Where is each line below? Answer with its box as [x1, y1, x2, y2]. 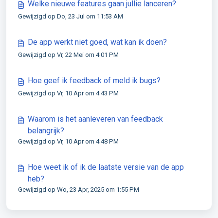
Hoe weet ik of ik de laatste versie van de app [28, 163, 184, 172]
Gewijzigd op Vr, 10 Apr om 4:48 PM [18, 138, 119, 145]
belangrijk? [28, 126, 64, 135]
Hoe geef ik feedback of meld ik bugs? [28, 76, 161, 85]
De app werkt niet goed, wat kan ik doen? [28, 37, 167, 47]
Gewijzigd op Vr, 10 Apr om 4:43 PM [18, 90, 119, 97]
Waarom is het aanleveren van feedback [28, 114, 163, 124]
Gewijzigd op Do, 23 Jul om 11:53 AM [18, 13, 123, 20]
